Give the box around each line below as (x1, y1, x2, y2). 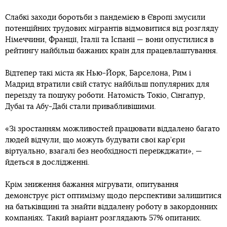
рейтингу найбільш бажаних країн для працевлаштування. (5, 47, 218, 55)
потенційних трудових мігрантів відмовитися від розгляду (5, 25, 218, 33)
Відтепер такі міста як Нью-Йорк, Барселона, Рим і (5, 69, 191, 78)
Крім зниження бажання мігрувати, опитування (5, 181, 178, 189)
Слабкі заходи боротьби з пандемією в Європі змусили (5, 14, 205, 22)
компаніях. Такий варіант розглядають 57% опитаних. (5, 214, 202, 222)
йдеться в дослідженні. (5, 159, 90, 167)
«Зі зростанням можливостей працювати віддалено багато (5, 125, 220, 133)
